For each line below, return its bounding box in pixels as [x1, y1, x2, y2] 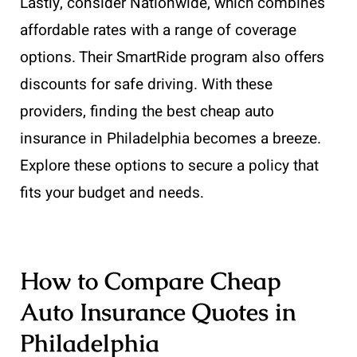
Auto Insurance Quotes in [20, 296, 296, 328]
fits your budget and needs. [20, 181, 204, 204]
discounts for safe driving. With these [20, 73, 273, 96]
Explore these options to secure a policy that [20, 154, 319, 177]
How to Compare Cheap [20, 265, 281, 296]
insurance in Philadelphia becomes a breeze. [20, 127, 321, 150]
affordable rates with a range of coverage [20, 18, 296, 41]
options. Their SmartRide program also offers [20, 45, 324, 69]
